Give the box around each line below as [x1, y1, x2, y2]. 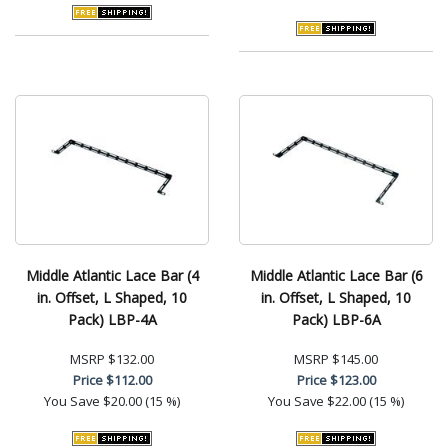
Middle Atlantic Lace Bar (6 [249, 265, 423, 285]
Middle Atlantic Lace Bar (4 [25, 265, 199, 285]
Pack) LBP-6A [291, 309, 381, 329]
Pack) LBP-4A [67, 309, 157, 329]
